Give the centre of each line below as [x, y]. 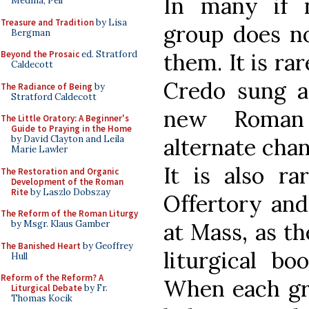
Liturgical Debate [47, 288]
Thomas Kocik [42, 298]
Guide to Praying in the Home [71, 129]
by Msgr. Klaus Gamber [60, 224]
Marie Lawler [39, 149]
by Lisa [110, 22]
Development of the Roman [67, 181]
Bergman [31, 32]
